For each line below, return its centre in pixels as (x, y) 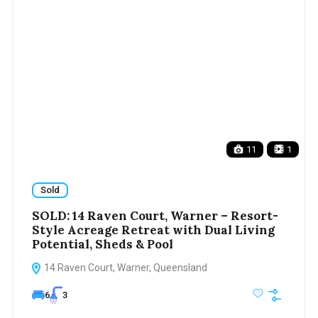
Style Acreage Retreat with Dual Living (153, 230)
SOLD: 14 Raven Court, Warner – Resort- (155, 215)
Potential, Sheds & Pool (103, 244)
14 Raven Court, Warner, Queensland (125, 267)
